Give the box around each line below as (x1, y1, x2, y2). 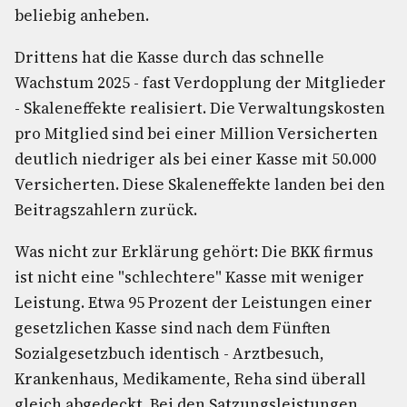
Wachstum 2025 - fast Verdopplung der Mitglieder (15, 72, 386, 94)
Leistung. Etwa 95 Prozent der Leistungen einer (15, 292, 372, 313)
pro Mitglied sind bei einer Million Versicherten (15, 123, 378, 144)
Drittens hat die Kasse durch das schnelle (15, 46, 324, 68)
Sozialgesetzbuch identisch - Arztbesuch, (15, 342, 324, 364)
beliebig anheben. (15, 5, 149, 26)
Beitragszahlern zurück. (15, 199, 197, 221)
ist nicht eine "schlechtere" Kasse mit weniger (15, 266, 364, 288)
